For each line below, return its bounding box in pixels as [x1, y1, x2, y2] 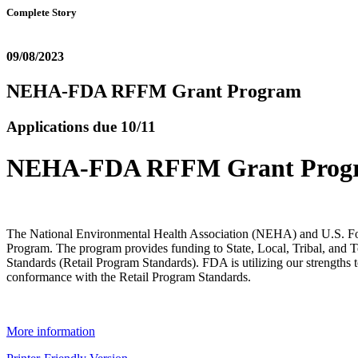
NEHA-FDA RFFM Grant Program [6, 81, 301, 102]
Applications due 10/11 [6, 118, 156, 136]
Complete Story [6, 6, 77, 18]
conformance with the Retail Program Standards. [6, 270, 251, 284]
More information [6, 324, 95, 339]
